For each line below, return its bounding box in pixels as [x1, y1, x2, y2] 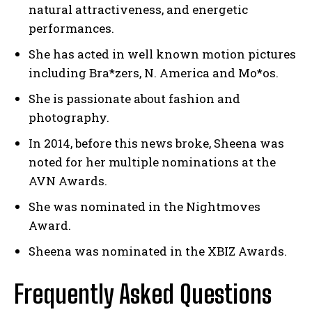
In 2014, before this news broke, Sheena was [29, 135, 284, 152]
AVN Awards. [29, 173, 107, 189]
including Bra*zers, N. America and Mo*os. [29, 65, 279, 81]
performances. [29, 20, 114, 37]
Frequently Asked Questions [14, 279, 272, 310]
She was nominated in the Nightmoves [29, 198, 260, 215]
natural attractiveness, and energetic [29, 1, 248, 18]
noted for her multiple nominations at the [29, 154, 276, 171]
